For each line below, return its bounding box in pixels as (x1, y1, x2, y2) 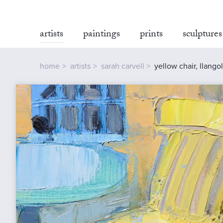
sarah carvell (101, 61, 144, 71)
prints (140, 26, 163, 43)
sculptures (183, 26, 222, 43)
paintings (83, 26, 120, 43)
